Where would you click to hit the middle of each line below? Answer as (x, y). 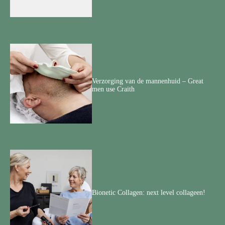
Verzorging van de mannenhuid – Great (148, 81)
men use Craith (114, 89)
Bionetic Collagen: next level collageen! (149, 192)
